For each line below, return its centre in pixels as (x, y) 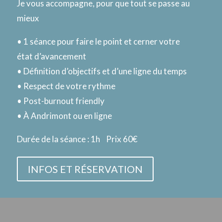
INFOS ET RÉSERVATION (85, 169)
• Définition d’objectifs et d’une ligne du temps (102, 71)
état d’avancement (52, 56)
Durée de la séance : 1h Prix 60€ (77, 139)
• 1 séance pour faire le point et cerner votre (98, 42)
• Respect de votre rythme (66, 86)
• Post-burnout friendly (61, 101)
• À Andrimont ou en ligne (64, 116)
